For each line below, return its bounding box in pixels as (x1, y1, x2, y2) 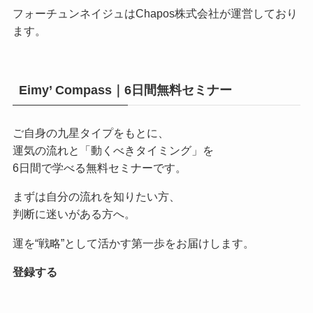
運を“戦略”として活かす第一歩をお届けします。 (12, 236, 254, 249)
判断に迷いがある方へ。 (12, 208, 136, 221)
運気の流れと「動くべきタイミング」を (12, 144, 214, 157)
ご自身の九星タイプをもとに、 (12, 126, 169, 140)
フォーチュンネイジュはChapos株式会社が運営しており (12, 7, 298, 20)
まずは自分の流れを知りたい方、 (12, 190, 180, 203)
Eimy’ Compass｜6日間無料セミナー (18, 82, 232, 97)
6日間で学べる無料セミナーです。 (12, 161, 187, 175)
